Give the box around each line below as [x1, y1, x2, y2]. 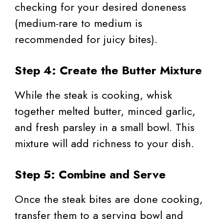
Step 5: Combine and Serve [15, 166, 166, 183]
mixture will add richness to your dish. [15, 135, 194, 152]
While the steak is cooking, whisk [15, 87, 172, 103]
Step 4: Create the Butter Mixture [15, 62, 202, 79]
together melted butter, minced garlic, [15, 103, 196, 119]
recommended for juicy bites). [15, 31, 157, 47]
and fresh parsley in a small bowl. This [15, 119, 195, 135]
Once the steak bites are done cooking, [15, 191, 203, 207]
